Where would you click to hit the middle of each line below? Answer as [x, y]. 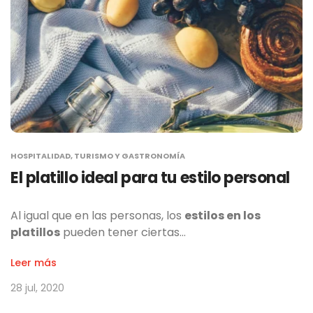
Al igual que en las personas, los [97, 215]
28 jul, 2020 [37, 287]
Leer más [34, 262]
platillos [35, 232]
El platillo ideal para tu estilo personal [150, 177]
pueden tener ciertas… [123, 232]
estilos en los [223, 215]
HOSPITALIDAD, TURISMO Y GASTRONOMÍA [98, 155]
